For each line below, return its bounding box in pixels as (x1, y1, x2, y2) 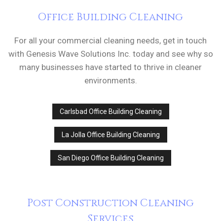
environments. (84, 75, 137, 86)
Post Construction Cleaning (27, 196, 194, 211)
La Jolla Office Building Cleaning (61, 131, 160, 139)
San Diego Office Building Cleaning (57, 154, 164, 162)
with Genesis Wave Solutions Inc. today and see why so (8, 49, 213, 59)
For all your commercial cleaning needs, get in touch (14, 36, 207, 46)
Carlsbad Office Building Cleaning (59, 108, 162, 116)
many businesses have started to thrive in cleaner (19, 62, 202, 73)
